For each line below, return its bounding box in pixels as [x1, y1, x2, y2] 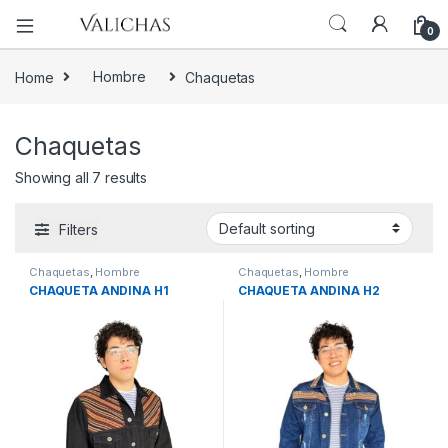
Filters [59, 220, 98, 238]
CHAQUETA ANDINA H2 [238, 283, 380, 299]
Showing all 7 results [15, 168, 148, 186]
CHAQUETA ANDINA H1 [29, 283, 169, 299]
